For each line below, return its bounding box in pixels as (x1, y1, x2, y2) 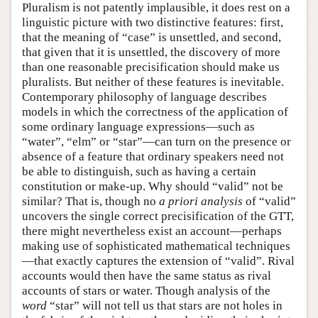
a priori (159, 194, 198, 209)
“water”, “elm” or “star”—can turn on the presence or (22, 135, 291, 149)
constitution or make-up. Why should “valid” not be (22, 180, 283, 194)
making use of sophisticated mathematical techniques (22, 239, 290, 253)
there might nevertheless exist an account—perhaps (22, 224, 282, 238)
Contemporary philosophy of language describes (22, 90, 267, 104)
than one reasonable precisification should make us (22, 60, 280, 75)
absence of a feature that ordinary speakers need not (22, 150, 284, 164)
